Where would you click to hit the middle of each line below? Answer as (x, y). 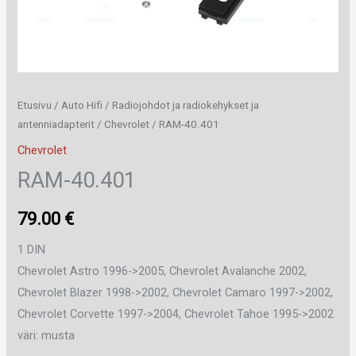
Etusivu (35, 105)
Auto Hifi (82, 105)
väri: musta (46, 335)
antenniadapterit (56, 124)
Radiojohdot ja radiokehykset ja (186, 105)
